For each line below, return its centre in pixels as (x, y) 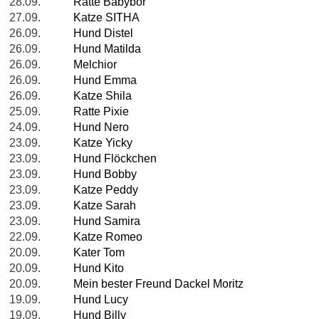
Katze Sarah (105, 206)
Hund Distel (103, 33)
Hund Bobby (105, 174)
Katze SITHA (106, 18)
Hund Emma (105, 80)
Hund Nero (101, 127)
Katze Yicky (103, 143)
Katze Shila (103, 96)
